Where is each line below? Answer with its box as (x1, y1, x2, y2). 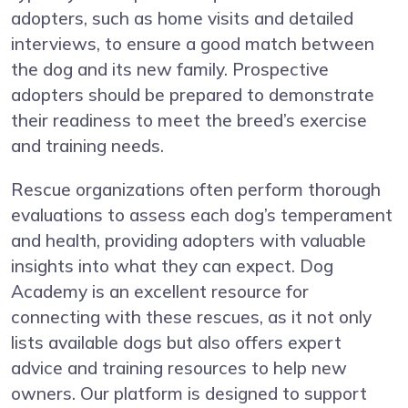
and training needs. (11, 134, 164, 157)
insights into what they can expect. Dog (11, 254, 333, 277)
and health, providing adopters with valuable (11, 229, 366, 251)
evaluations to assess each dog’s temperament (11, 203, 393, 226)
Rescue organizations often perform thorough (11, 178, 381, 200)
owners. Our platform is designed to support (11, 382, 367, 404)
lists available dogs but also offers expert (11, 331, 342, 353)
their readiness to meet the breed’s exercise (11, 108, 367, 131)
